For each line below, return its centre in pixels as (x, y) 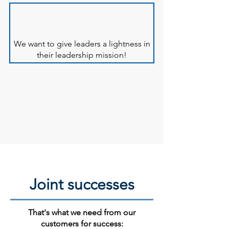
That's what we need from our (82, 212)
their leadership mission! (82, 55)
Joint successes (82, 185)
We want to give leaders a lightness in (82, 44)
